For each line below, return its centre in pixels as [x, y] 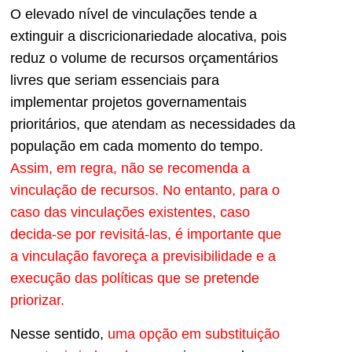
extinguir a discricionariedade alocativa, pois [148, 37]
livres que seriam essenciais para [115, 81]
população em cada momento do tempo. [137, 147]
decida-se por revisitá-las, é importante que [146, 235]
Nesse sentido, [59, 334]
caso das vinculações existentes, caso [130, 213]
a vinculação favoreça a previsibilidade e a [143, 257]
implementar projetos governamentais [128, 103]
